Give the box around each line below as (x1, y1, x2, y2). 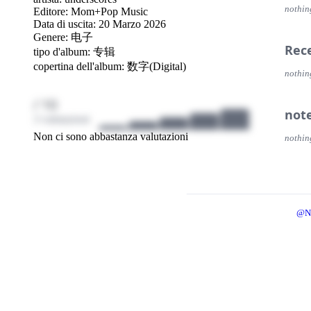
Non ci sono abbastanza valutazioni (33, 131, 188, 143)
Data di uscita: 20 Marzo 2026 (33, 17, 166, 30)
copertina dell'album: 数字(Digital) (33, 60, 186, 72)
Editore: (33, 5, 71, 17)
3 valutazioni (33, 112, 90, 125)
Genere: (33, 31, 71, 43)
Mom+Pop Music (71, 5, 148, 17)
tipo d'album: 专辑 (33, 45, 115, 58)
